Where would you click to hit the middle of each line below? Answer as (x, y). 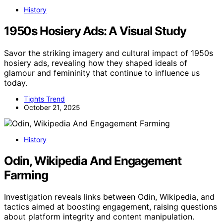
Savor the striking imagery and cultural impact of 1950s (109, 53)
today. (16, 83)
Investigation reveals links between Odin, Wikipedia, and (109, 197)
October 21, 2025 (52, 107)
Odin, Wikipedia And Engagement (93, 161)
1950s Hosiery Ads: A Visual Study (95, 31)
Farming (26, 175)
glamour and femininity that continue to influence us (102, 73)
